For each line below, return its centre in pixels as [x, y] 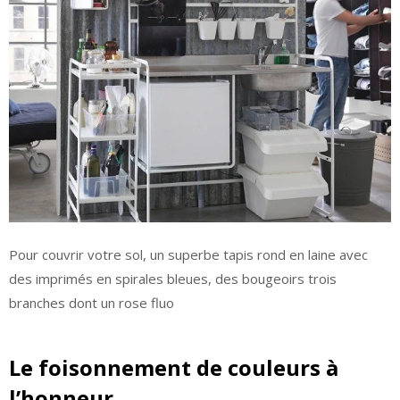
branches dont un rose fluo [92, 302]
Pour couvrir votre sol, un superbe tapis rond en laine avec [188, 254]
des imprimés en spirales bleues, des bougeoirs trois [173, 278]
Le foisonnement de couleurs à [174, 368]
